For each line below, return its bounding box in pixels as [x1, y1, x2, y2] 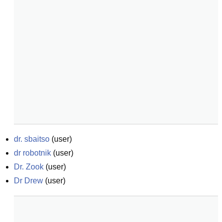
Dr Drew [14, 176, 43, 185]
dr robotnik [14, 149, 51, 157]
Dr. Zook [14, 163, 44, 171]
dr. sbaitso [14, 135, 50, 143]
